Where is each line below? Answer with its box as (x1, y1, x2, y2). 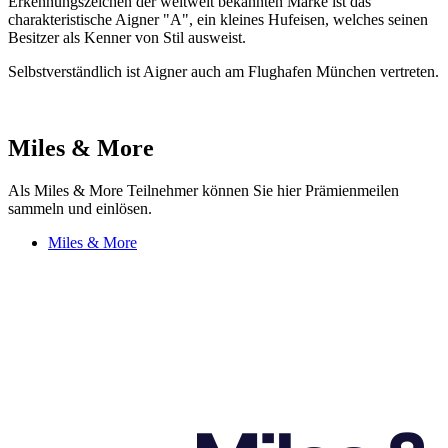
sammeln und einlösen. (8, 199, 152, 217)
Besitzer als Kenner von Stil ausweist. (8, 28, 246, 46)
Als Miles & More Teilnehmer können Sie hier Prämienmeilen (8, 181, 399, 199)
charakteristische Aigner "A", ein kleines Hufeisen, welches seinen (8, 10, 428, 28)
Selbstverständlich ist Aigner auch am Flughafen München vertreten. (8, 62, 439, 80)
